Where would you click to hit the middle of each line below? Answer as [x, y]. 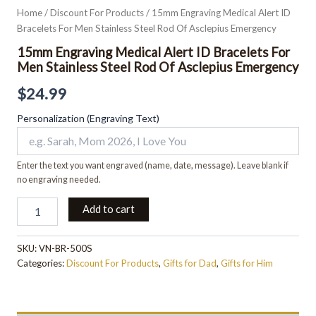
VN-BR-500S [66, 248]
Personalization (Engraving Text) [88, 118]
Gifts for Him [247, 263]
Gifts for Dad [190, 263]
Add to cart [108, 209]
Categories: [42, 263]
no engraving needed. [59, 179]
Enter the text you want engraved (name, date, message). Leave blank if [153, 165]
